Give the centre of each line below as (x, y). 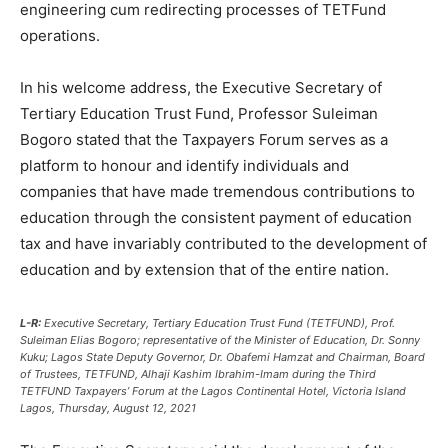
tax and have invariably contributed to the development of (223, 243)
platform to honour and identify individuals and (184, 165)
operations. (60, 35)
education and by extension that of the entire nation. (204, 269)
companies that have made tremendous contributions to (217, 191)
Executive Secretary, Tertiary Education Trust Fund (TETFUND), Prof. (218, 323)
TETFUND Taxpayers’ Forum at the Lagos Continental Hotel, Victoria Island (213, 391)
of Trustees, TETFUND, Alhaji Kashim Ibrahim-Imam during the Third (198, 374)
